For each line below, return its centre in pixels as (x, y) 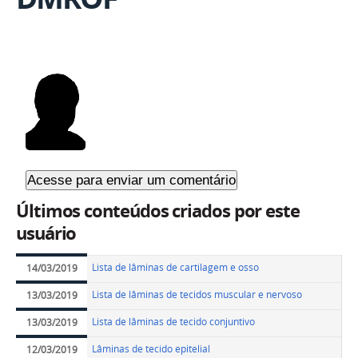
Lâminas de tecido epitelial (151, 349)
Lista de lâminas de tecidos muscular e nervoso (197, 295)
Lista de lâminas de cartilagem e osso (176, 268)
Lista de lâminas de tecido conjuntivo (174, 322)
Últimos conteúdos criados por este (158, 211)
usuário (46, 234)
